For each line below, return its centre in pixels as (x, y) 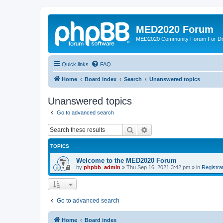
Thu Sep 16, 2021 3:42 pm (158, 167)
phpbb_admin (102, 167)
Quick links (75, 64)
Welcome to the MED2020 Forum (126, 161)
